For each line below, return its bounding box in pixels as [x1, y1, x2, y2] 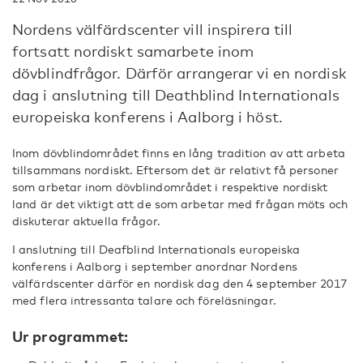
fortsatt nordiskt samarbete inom [12, 42, 254, 60]
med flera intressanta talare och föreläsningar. [12, 293, 276, 307]
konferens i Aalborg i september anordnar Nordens [12, 259, 297, 273]
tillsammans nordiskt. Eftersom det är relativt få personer [12, 163, 339, 177]
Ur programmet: [12, 327, 129, 345]
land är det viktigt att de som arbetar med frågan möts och [12, 197, 348, 211]
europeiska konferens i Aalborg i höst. [12, 108, 283, 126]
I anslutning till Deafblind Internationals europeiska [12, 242, 301, 256]
